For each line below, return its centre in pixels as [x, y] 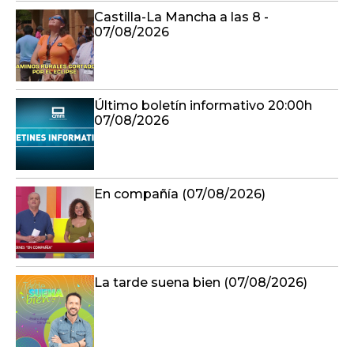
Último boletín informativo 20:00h [203, 106]
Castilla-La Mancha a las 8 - [181, 17]
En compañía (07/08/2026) [180, 194]
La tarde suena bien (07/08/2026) [201, 283]
